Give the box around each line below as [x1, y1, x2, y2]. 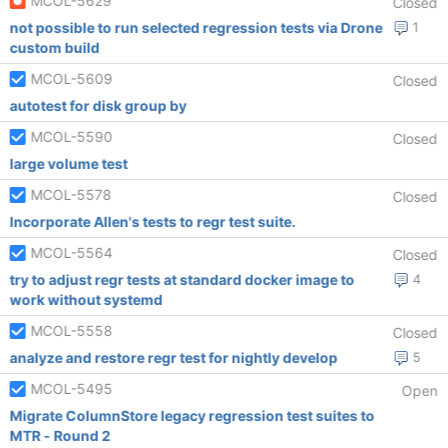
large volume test [9, 155, 128, 172]
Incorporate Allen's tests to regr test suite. [9, 213, 296, 230]
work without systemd [9, 291, 163, 308]
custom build [9, 39, 100, 56]
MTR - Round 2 [9, 427, 111, 444]
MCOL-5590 [30, 128, 113, 145]
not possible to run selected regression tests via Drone [9, 19, 383, 36]
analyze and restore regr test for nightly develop [9, 349, 338, 366]
